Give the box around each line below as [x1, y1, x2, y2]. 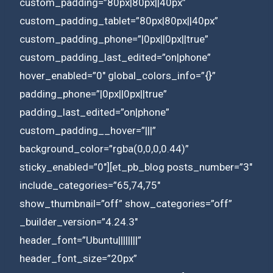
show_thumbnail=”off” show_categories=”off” [19, 197, 232, 210]
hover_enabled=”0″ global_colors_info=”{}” [19, 69, 216, 82]
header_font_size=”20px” [19, 252, 137, 264]
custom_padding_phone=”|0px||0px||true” [19, 32, 208, 45]
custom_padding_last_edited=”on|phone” [19, 51, 211, 63]
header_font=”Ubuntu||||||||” [19, 233, 141, 246]
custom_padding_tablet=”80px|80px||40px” [19, 14, 218, 27]
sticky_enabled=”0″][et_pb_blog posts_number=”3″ [19, 160, 252, 173]
